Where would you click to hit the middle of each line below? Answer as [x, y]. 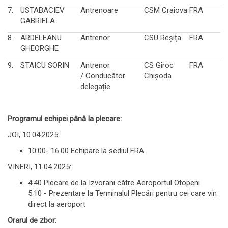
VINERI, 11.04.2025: [40, 167]
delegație [95, 86]
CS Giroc [159, 65]
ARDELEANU [41, 37]
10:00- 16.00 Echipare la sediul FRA [86, 151]
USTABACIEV [42, 10]
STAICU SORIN [45, 65]
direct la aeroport [57, 204]
